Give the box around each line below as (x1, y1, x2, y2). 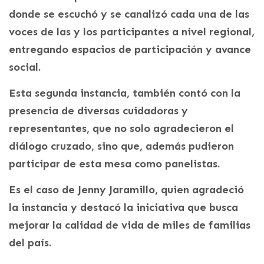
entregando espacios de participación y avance (9, 42, 251, 56)
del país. (9, 236, 51, 249)
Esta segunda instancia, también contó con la (9, 86, 240, 100)
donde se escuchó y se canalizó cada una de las (9, 7, 249, 21)
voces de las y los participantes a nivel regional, (9, 25, 255, 38)
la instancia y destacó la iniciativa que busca (9, 200, 238, 214)
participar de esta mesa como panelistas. (9, 157, 220, 170)
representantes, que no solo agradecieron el (9, 121, 234, 135)
